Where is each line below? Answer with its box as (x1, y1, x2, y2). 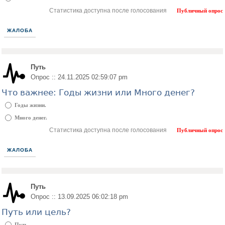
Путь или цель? (2, 207, 71, 217)
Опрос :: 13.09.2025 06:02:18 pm (31, 193, 128, 200)
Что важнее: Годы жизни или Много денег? (2, 87, 195, 97)
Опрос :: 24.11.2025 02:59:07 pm (31, 73, 128, 81)
